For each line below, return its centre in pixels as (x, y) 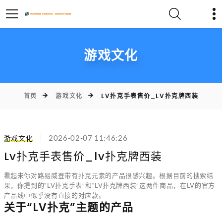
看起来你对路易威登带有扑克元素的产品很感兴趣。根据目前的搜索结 (109, 176)
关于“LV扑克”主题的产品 (68, 208)
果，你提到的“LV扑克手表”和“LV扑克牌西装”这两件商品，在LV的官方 (109, 186)
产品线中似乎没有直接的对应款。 (55, 195)
